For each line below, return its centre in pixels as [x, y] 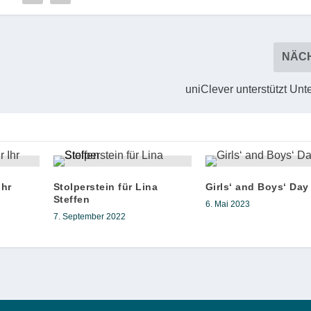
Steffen [72, 199]
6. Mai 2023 [227, 204]
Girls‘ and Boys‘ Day [257, 186]
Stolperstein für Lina [106, 186]
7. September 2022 [89, 216]
